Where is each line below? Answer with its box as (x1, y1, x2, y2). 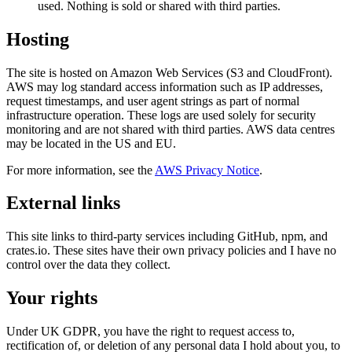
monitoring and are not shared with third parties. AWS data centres (6, 122, 335, 136)
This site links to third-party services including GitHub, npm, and (6, 229, 328, 244)
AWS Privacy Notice (155, 163, 259, 177)
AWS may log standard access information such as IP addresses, (6, 79, 323, 93)
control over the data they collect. (6, 258, 170, 272)
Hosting (6, 28, 69, 49)
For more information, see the (6, 163, 155, 177)
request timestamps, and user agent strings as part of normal (6, 93, 299, 108)
